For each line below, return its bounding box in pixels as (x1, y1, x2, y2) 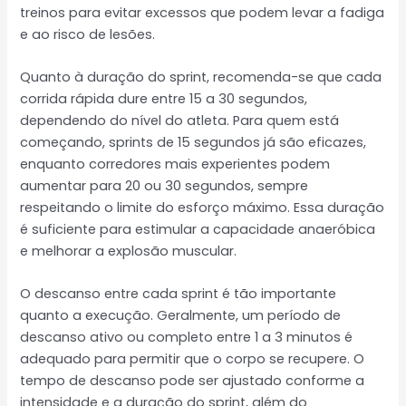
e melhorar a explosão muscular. (20, 241, 237, 260)
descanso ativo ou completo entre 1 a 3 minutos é (20, 328, 353, 347)
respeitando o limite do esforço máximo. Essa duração (20, 198, 385, 217)
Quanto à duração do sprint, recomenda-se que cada (20, 67, 382, 86)
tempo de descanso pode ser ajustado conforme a (20, 372, 365, 391)
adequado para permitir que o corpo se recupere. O (20, 350, 365, 369)
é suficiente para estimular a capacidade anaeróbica (20, 219, 376, 238)
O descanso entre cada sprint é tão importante (20, 285, 337, 304)
